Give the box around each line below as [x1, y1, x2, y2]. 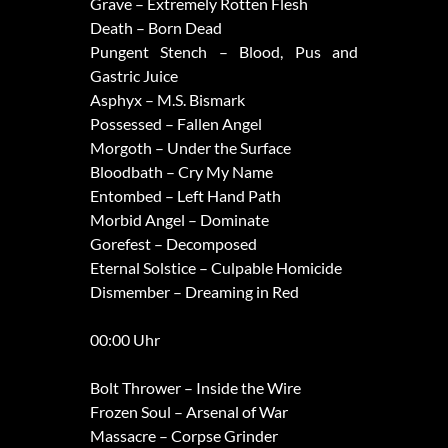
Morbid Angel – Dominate [89, 210, 269, 230]
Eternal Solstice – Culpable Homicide [89, 258, 342, 278]
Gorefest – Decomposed [89, 234, 257, 254]
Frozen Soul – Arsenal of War [89, 402, 288, 422]
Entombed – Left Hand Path [89, 186, 281, 206]
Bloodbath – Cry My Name [89, 162, 273, 182]
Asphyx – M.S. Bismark [89, 90, 245, 110]
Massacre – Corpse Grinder [89, 426, 278, 446]
